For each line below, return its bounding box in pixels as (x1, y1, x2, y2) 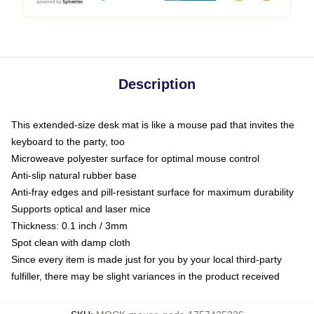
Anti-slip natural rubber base (11, 170, 137, 182)
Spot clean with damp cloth (11, 237, 130, 249)
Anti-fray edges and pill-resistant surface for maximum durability (11, 186, 294, 198)
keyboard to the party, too (11, 136, 125, 148)
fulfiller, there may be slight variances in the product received (11, 271, 280, 282)
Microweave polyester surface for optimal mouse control (11, 153, 259, 165)
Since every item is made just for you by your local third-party (11, 254, 282, 266)
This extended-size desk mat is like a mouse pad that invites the (11, 119, 294, 131)
